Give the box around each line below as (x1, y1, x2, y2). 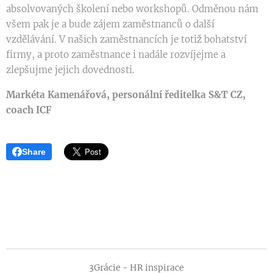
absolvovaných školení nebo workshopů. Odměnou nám (6, 3, 258, 15)
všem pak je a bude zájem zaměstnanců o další (6, 18, 214, 30)
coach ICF (6, 104, 51, 116)
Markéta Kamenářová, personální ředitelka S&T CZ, (6, 89, 246, 101)
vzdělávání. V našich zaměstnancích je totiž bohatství (6, 34, 247, 46)
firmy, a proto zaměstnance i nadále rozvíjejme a (6, 49, 225, 61)
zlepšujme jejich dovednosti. (6, 64, 135, 76)
